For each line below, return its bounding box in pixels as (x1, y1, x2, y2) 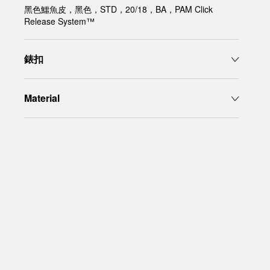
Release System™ (24, 15, 95, 27)
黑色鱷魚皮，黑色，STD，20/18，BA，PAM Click (24, 3, 213, 15)
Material (24, 91, 60, 105)
